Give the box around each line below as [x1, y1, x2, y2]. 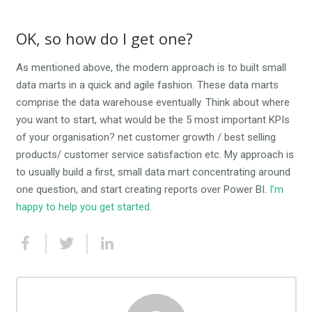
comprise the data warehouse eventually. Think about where [15, 96, 290, 109]
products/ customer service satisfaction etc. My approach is [15, 148, 294, 162]
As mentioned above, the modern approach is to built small [15, 61, 286, 75]
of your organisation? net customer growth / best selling [15, 131, 276, 144]
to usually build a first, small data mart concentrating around [15, 166, 290, 179]
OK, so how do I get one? [15, 28, 193, 49]
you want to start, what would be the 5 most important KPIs [15, 114, 290, 127]
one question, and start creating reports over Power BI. [15, 183, 270, 196]
